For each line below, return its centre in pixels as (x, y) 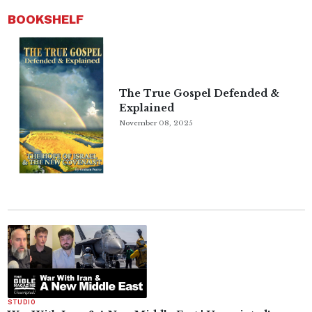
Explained (146, 108)
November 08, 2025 (156, 123)
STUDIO (22, 302)
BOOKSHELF (45, 19)
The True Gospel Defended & (199, 93)
